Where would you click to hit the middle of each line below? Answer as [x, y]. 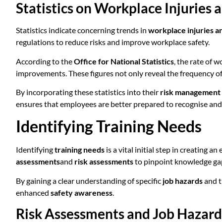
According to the [45, 61]
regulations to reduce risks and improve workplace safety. [113, 42]
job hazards [183, 180]
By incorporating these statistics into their [88, 92]
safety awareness [82, 192]
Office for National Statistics [124, 61]
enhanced [33, 192]
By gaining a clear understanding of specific [89, 180]
